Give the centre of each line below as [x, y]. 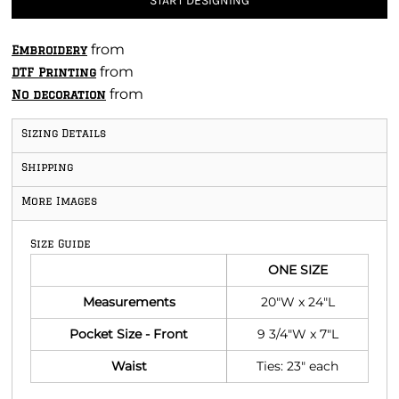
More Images [59, 201]
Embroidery [49, 50]
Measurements [129, 302]
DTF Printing [54, 72]
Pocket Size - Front [129, 334]
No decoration [59, 94]
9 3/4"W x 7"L [297, 334]
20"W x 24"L [297, 302]
